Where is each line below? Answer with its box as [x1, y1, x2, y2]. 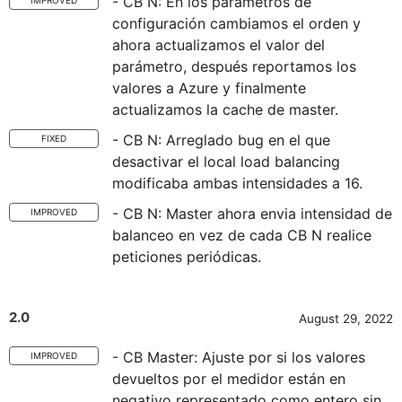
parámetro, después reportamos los [112, 57, 356, 75]
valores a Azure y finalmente [112, 79, 306, 97]
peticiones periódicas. [112, 248, 261, 266]
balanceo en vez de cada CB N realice [112, 226, 371, 244]
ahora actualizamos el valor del [112, 36, 325, 54]
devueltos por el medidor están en [112, 370, 345, 388]
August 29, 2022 [299, 311, 393, 326]
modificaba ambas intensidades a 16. [112, 174, 363, 192]
